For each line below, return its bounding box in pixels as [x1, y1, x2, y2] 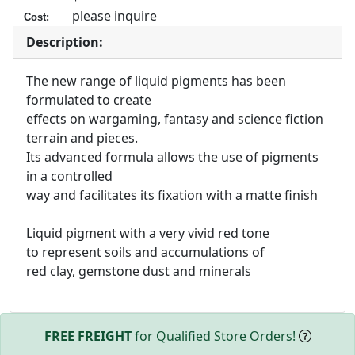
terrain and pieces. [26, 129, 138, 147]
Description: [26, 33, 103, 52]
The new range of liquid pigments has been [26, 72, 286, 90]
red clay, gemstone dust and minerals [26, 262, 251, 281]
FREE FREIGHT [44, 327, 132, 345]
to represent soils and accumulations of [26, 243, 265, 261]
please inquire [72, 7, 157, 25]
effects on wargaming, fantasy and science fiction [26, 110, 323, 128]
